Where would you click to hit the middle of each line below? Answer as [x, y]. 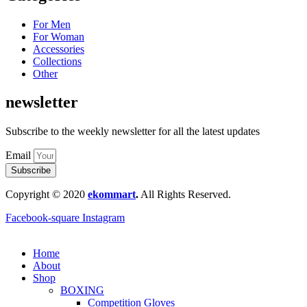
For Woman [59, 36]
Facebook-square [42, 218]
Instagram [103, 218]
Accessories [59, 49]
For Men [52, 24]
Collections [57, 61]
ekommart [112, 195]
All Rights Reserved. [185, 195]
